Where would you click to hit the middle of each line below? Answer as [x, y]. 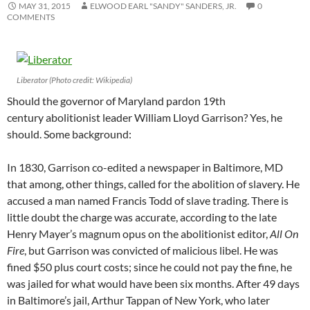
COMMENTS [31, 17]
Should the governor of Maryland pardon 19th [116, 100]
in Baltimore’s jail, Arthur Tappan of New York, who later [138, 300]
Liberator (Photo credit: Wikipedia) [74, 80]
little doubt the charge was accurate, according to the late [142, 217]
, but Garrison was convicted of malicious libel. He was [151, 250]
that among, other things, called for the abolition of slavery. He [153, 183]
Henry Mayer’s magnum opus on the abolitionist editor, [138, 233]
